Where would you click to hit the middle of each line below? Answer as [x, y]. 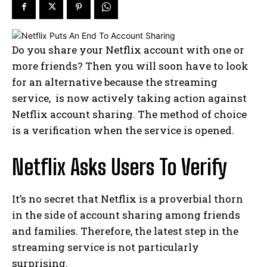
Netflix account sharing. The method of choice [129, 114]
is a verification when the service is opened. [123, 130]
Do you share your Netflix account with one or [128, 49]
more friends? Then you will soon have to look [130, 66]
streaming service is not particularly [105, 247]
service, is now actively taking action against [129, 98]
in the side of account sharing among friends [126, 215]
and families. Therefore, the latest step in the [125, 231]
